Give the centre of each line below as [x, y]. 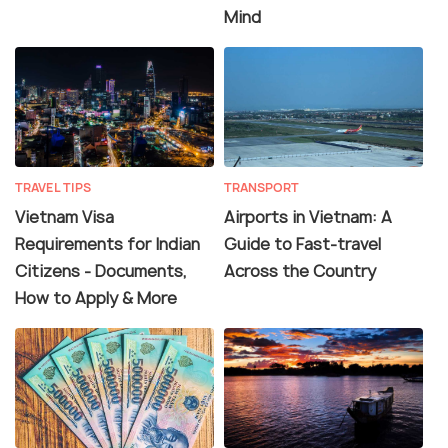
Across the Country [300, 270]
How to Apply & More [96, 297]
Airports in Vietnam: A [308, 216]
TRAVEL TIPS [53, 187]
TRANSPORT [261, 187]
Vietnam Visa [64, 216]
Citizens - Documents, [101, 270]
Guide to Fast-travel [302, 243]
